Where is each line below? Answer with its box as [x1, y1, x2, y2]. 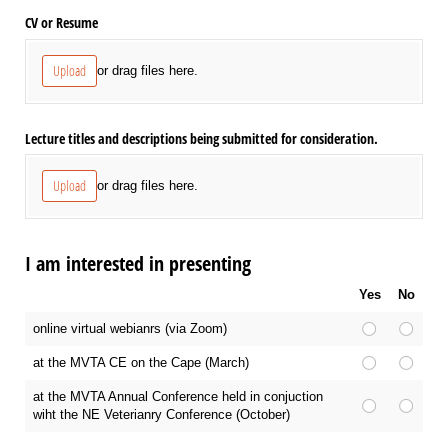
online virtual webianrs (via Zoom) [33, 321, 228, 337]
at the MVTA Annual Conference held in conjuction [33, 389, 324, 405]
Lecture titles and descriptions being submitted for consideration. [25, 128, 378, 148]
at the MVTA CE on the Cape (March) [33, 355, 250, 371]
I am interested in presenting [25, 250, 251, 278]
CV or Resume [25, 13, 98, 33]
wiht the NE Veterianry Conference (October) [33, 407, 291, 423]
